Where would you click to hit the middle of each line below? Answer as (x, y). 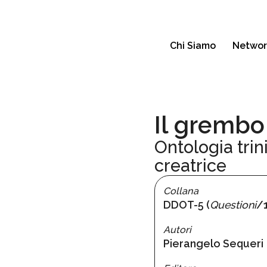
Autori (177, 229)
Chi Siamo (193, 46)
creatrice (190, 166)
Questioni (233, 204)
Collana (181, 191)
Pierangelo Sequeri (213, 243)
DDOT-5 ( (186, 204)
